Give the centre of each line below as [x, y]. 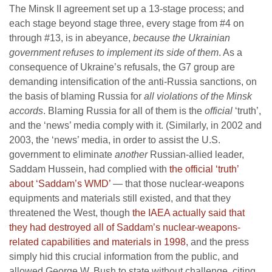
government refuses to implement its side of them [114, 53]
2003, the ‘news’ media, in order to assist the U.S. [115, 140]
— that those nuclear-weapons [177, 184]
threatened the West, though [71, 213]
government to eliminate [62, 155]
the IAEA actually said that [189, 213]
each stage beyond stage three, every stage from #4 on [127, 23]
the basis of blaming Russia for [76, 96]
